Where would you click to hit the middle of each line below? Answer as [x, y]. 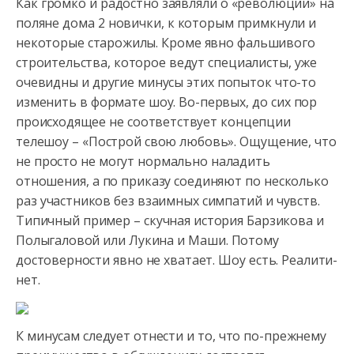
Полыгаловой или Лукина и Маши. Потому [147, 240]
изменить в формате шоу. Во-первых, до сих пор [167, 102]
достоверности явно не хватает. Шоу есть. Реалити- [177, 260]
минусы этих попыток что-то [225, 82]
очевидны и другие [75, 82]
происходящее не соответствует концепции [153, 122]
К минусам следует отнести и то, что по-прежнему [171, 336]
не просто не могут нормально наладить [143, 161]
